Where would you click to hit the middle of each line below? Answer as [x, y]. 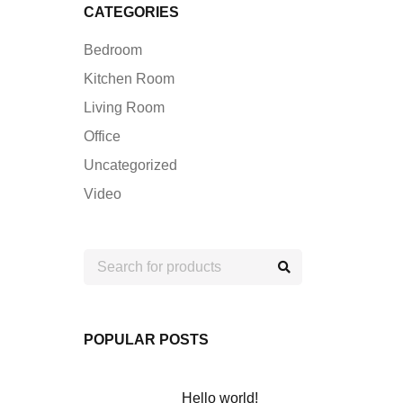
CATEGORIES [131, 12]
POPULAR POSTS [146, 340]
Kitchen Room [129, 79]
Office [102, 136]
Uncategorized [130, 165]
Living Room [124, 107]
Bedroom [113, 50]
